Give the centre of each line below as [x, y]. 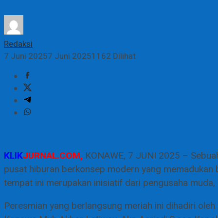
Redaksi [18, 44]
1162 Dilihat [114, 56]
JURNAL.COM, [54, 156]
